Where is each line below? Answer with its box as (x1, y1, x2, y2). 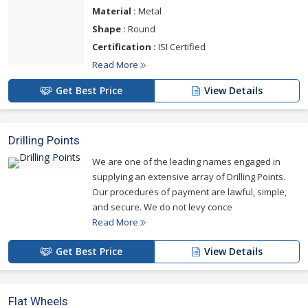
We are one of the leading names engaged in (92, 155, 280, 168)
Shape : (92, 23, 126, 35)
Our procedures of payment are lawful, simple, (92, 186, 287, 198)
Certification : (92, 41, 156, 53)
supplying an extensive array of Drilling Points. (92, 170, 285, 183)
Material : (92, 5, 136, 17)
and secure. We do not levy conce (92, 201, 232, 213)
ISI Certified (156, 41, 206, 53)
